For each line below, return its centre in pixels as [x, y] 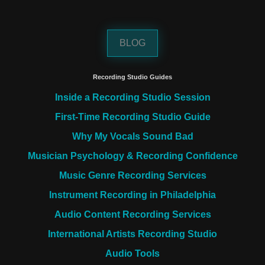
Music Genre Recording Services [132, 176]
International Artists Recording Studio [132, 234]
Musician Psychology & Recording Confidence [132, 156]
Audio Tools [132, 254]
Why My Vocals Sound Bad [132, 137]
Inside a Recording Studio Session [132, 98]
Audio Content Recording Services [132, 215]
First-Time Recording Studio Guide [132, 117]
